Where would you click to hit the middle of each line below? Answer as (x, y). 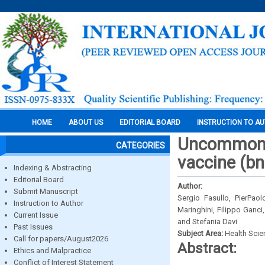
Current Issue (36, 215)
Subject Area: (201, 233)
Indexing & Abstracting (53, 168)
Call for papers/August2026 (61, 239)
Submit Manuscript (46, 191)
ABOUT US (86, 122)
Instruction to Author (49, 203)
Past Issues (33, 227)
